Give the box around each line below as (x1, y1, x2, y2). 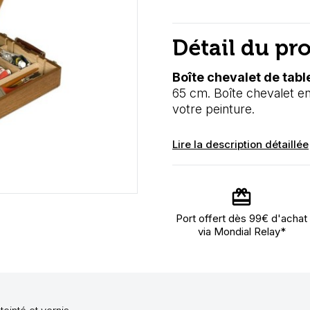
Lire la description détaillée (172, 138, 309, 151)
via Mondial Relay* (197, 225, 286, 238)
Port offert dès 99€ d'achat (176, 212, 307, 225)
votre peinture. (172, 102, 255, 116)
